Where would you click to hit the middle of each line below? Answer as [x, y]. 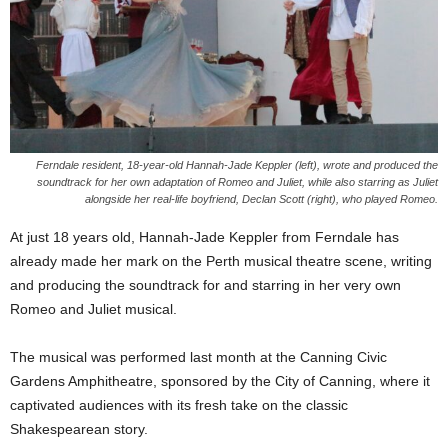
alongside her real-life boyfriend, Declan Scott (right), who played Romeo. [261, 198]
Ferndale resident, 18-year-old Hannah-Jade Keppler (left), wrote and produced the [237, 164]
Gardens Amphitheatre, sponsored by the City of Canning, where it [220, 380]
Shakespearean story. [79, 428]
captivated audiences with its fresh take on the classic [179, 404]
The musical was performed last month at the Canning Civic [198, 356]
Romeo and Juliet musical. [93, 308]
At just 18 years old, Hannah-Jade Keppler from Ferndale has [204, 236]
